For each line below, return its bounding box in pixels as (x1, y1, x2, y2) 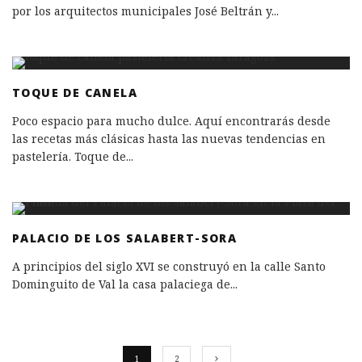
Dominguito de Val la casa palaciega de (12, 276, 230, 292)
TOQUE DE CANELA (12, 84, 137, 100)
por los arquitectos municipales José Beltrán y (12, 2, 271, 19)
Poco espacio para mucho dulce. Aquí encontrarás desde (12, 112, 330, 128)
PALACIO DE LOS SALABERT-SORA (12, 229, 238, 246)
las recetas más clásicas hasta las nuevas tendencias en (12, 130, 326, 146)
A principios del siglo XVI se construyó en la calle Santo (12, 258, 326, 274)
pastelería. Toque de (12, 148, 126, 164)
